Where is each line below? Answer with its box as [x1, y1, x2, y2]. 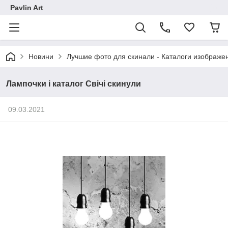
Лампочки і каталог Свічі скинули [6, 79, 141, 88]
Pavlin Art [10, 4, 43, 12]
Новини [28, 52, 53, 61]
